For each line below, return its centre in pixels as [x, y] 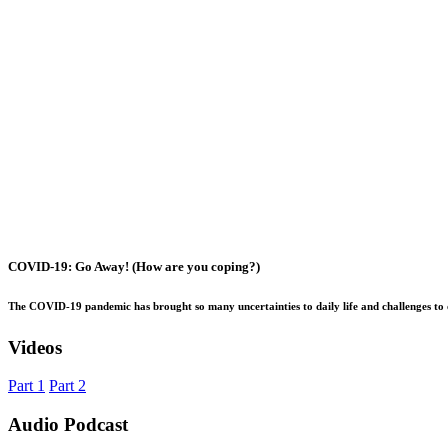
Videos [35, 347]
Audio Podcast [68, 425]
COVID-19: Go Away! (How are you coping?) [134, 266]
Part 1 [26, 386]
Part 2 [67, 386]
